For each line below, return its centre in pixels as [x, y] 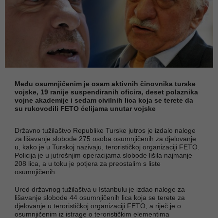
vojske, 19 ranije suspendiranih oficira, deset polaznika [106, 92]
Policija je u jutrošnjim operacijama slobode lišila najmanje [103, 155]
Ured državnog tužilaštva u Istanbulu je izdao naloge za [100, 189]
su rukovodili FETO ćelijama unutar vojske [85, 108]
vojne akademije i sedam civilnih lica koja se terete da [104, 100]
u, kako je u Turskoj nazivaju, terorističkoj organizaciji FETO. [107, 147]
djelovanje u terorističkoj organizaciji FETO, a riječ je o [98, 206]
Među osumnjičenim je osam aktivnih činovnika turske [105, 83]
